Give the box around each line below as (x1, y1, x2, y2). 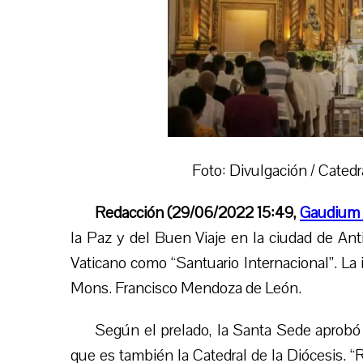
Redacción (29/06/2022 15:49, (95, 201, 300, 224)
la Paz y (70, 226, 130, 249)
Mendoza (181, 276, 246, 299)
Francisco (112, 276, 181, 299)
